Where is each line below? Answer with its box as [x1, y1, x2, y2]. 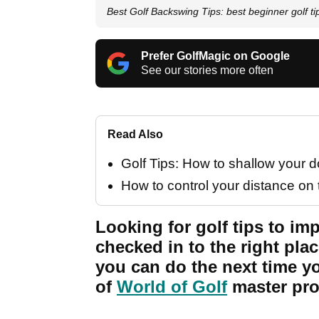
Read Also [108, 128, 163, 141]
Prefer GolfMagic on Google [141, 50, 290, 63]
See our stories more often [141, 64, 273, 77]
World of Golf [117, 277, 227, 297]
